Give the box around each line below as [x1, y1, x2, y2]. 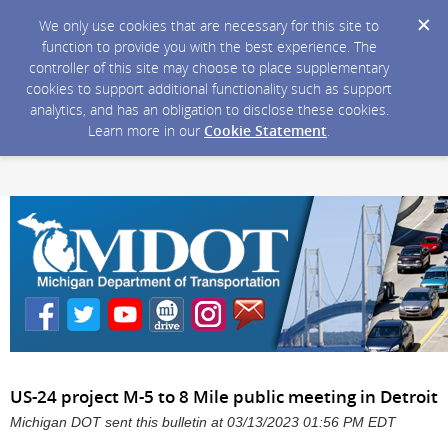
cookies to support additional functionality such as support [26, 79, 392, 98]
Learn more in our [88, 121, 204, 140]
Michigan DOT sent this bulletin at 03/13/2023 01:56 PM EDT [10, 415, 396, 430]
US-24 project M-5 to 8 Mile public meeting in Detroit [10, 385, 438, 408]
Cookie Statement [204, 121, 327, 140]
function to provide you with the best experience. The [41, 37, 377, 56]
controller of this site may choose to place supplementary [29, 58, 389, 77]
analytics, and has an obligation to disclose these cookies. [29, 100, 389, 119]
